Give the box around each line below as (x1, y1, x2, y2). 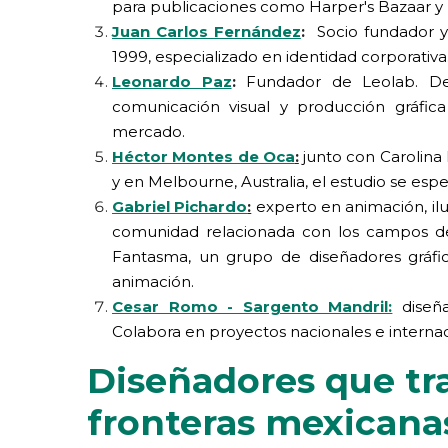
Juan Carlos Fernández (112, 21, 301, 41)
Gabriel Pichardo (112, 196, 248, 216)
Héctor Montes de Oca (112, 146, 295, 166)
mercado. (112, 121, 185, 141)
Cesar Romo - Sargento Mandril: (112, 296, 393, 316)
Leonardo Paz (112, 71, 232, 91)
